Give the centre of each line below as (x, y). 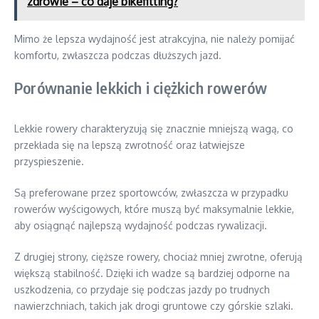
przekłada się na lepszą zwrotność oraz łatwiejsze (130, 145)
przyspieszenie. (49, 162)
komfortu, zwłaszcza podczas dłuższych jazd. (118, 56)
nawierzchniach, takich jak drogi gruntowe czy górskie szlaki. (154, 306)
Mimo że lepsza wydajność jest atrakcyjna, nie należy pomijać (155, 39)
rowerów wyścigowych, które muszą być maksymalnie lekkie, (154, 209)
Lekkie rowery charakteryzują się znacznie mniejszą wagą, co (154, 129)
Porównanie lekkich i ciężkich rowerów (141, 88)
